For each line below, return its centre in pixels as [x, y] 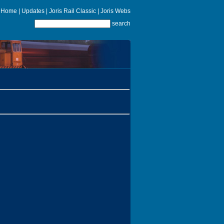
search [121, 23]
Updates [33, 11]
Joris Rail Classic [72, 11]
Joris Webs [115, 11]
